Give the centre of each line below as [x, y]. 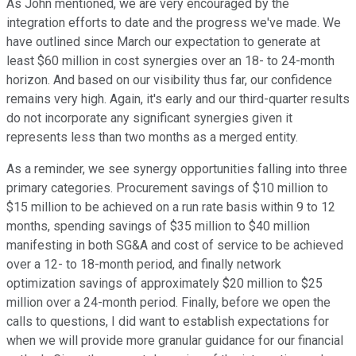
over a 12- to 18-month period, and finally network [144, 265]
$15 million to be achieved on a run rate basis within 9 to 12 [171, 207]
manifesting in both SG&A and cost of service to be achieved [175, 246]
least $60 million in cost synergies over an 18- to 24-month [170, 61]
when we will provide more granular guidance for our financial [175, 341]
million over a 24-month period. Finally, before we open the [168, 303]
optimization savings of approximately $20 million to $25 [164, 284]
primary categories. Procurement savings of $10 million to [167, 188]
